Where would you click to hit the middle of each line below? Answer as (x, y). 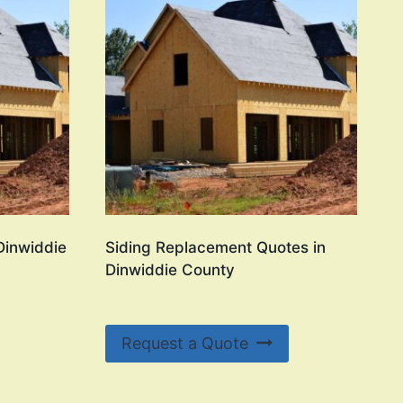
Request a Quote (184, 343)
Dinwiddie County (170, 269)
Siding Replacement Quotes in (215, 247)
